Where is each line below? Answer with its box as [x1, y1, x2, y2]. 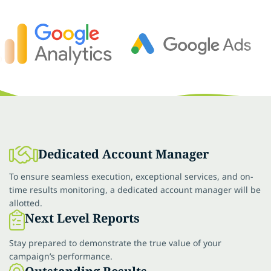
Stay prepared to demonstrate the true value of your [9, 237, 221, 249]
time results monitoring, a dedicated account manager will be [9, 183, 261, 195]
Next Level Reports [25, 209, 140, 226]
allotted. [9, 197, 42, 209]
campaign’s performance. [9, 250, 113, 262]
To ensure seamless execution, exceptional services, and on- [9, 170, 253, 182]
